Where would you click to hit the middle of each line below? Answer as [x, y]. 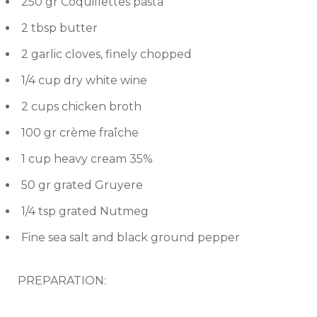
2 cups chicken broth [81, 107]
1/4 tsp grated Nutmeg [85, 212]
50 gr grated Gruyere [82, 185]
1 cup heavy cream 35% [87, 159]
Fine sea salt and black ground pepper [131, 238]
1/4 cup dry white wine [84, 81]
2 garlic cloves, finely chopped [106, 54]
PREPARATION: [62, 281]
